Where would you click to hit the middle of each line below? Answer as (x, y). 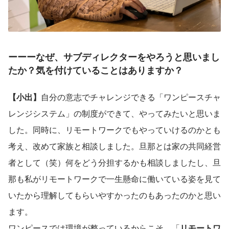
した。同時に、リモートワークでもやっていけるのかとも (114, 130)
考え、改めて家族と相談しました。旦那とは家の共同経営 (114, 146)
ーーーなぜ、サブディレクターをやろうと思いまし (114, 57)
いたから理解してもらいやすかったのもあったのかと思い (114, 195)
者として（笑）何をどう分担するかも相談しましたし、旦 (114, 163)
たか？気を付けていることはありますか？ (96, 70)
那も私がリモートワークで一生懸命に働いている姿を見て (114, 179)
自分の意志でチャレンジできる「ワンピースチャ (131, 97)
